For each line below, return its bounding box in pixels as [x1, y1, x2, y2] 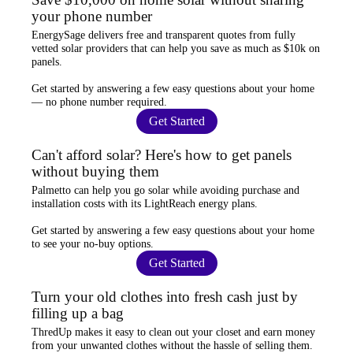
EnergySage [32, 28, 85, 41]
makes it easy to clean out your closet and [72, 325, 263, 338]
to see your [32, 237, 84, 250]
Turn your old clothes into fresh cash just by [32, 288, 298, 305]
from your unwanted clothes [32, 339, 157, 351]
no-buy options [84, 237, 150, 250]
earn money [263, 325, 315, 338]
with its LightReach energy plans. [105, 197, 258, 210]
